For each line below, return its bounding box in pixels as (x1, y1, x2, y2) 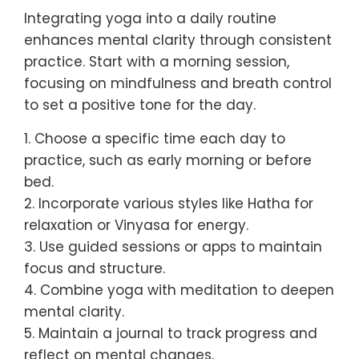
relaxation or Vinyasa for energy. (24, 216, 248, 236)
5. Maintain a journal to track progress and (24, 324, 317, 344)
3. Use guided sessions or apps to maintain (24, 237, 322, 257)
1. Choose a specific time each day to (24, 129, 285, 149)
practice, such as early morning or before (24, 151, 312, 171)
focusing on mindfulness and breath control (24, 74, 332, 94)
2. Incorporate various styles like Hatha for (24, 194, 313, 214)
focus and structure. (24, 259, 165, 279)
